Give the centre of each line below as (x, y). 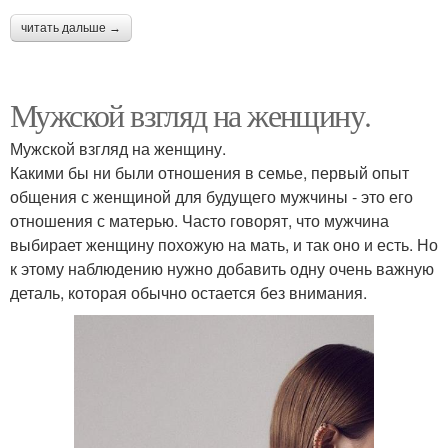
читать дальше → (71, 28)
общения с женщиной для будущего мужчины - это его (211, 197)
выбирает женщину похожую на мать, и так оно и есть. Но (224, 245)
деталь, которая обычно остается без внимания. (188, 293)
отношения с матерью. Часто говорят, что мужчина (199, 221)
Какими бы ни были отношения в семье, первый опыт (209, 173)
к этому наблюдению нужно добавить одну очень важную (222, 269)
